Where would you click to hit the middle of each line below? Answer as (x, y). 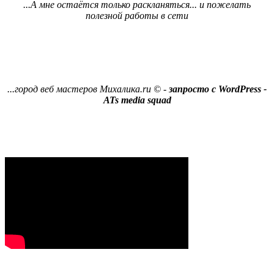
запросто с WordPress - (218, 89)
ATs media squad (137, 100)
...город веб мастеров (54, 89)
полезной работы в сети (137, 15)
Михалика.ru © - (134, 89)
